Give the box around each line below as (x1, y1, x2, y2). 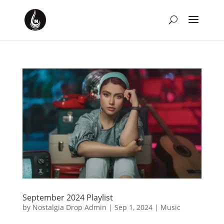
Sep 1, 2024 (114, 202, 152, 212)
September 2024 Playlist (22, 191, 113, 203)
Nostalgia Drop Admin (32, 202, 106, 212)
